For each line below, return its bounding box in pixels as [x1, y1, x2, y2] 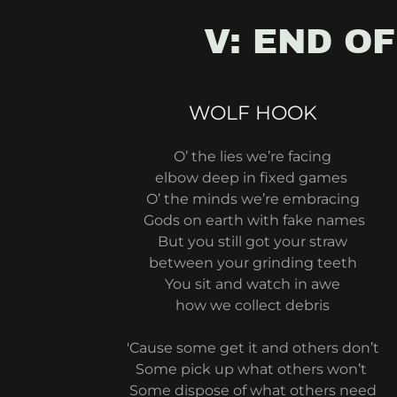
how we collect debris [175, 297, 331, 314]
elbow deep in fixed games [154, 169, 351, 186]
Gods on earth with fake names [140, 212, 366, 229]
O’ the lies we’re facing [170, 148, 336, 165]
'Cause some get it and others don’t [126, 339, 379, 356]
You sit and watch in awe [165, 276, 341, 292]
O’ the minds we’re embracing [145, 191, 360, 207]
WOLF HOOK [188, 101, 317, 125]
